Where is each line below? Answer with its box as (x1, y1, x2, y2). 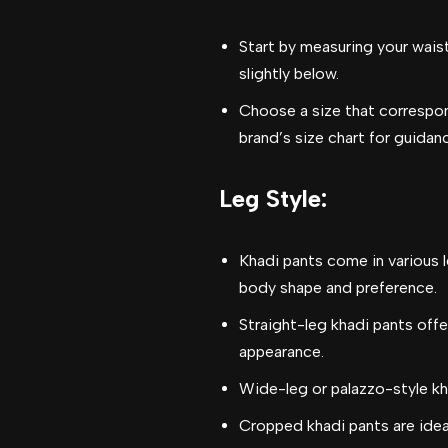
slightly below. (239, 64, 339, 83)
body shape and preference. (239, 278, 437, 297)
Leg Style (219, 184, 321, 213)
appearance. (239, 342, 324, 361)
